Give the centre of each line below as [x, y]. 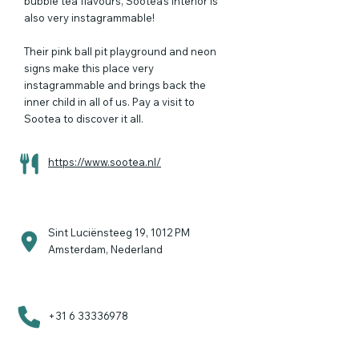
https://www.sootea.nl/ [105, 162]
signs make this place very [89, 68]
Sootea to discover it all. [84, 119]
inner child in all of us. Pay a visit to [109, 102]
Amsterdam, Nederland [105, 249]
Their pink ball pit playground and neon [120, 51]
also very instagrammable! [89, 18]
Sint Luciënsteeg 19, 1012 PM [119, 232]
